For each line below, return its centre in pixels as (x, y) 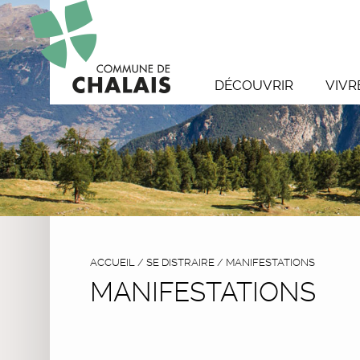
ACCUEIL (112, 262)
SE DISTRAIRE (180, 262)
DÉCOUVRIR (254, 85)
